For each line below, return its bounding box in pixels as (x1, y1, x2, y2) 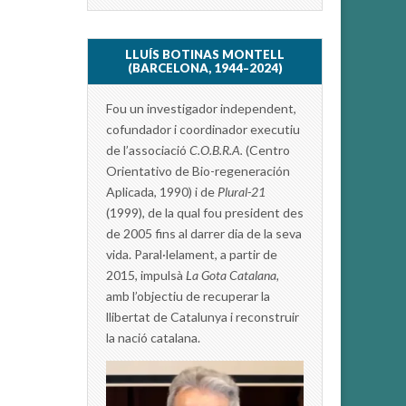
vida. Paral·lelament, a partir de (106, 246, 277, 262)
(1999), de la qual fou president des (106, 204, 304, 220)
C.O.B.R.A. (189, 141, 243, 158)
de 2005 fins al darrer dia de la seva (106, 225, 302, 241)
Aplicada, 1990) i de (106, 183, 217, 199)
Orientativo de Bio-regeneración (106, 162, 290, 179)
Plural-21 (217, 183, 266, 199)
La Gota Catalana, (186, 266, 279, 283)
